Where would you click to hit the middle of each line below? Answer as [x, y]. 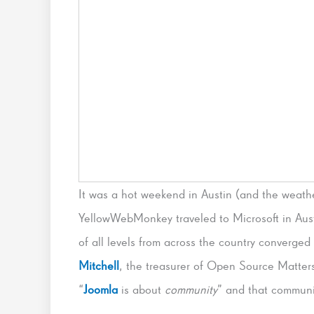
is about [141, 289]
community [191, 289]
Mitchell [99, 266]
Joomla [101, 289]
